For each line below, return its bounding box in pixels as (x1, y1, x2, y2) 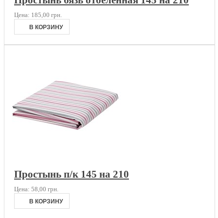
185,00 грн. (31, 11, 62, 18)
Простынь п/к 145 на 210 (14, 168, 129, 180)
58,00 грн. (31, 185, 58, 193)
